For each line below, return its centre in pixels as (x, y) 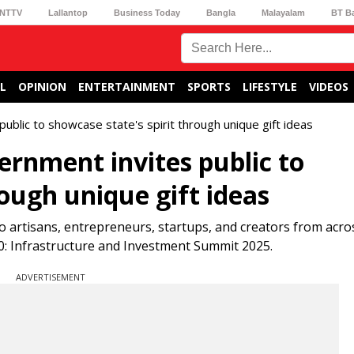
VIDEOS (329, 87)
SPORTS (209, 87)
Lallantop (68, 12)
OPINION (42, 87)
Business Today (147, 12)
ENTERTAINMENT (127, 87)
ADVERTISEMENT (51, 277)
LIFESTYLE (270, 87)
